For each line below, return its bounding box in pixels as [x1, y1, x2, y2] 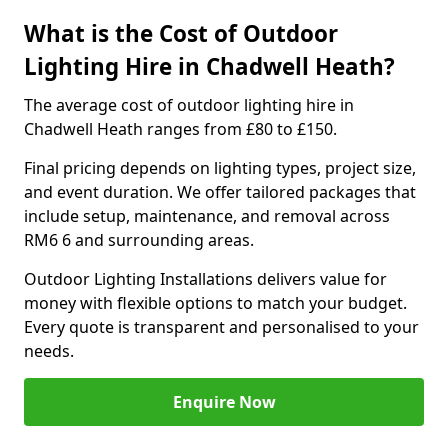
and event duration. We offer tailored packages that [24, 181, 416, 203]
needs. [24, 340, 74, 362]
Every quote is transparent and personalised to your [24, 316, 419, 338]
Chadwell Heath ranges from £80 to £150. [24, 118, 337, 140]
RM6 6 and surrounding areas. [24, 229, 254, 251]
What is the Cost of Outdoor [24, 18, 338, 49]
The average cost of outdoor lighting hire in [24, 94, 354, 116]
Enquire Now [172, 391, 276, 413]
